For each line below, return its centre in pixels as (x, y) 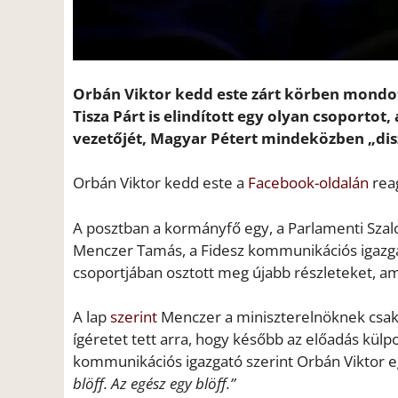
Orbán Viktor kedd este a (160, 183)
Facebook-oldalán (308, 183)
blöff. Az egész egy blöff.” (154, 384)
